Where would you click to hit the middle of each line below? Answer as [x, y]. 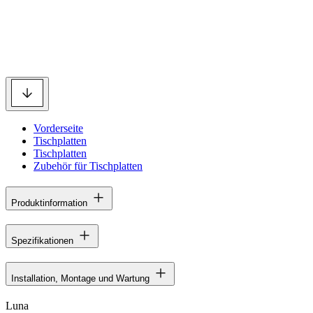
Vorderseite [58, 128]
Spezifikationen [42, 240]
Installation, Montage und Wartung [80, 278]
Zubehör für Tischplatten [88, 166]
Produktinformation [49, 203]
